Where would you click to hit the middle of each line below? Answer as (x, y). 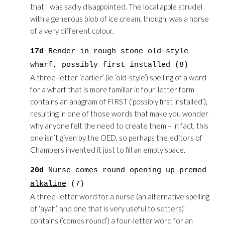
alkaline (48, 184)
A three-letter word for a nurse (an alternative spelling (120, 196)
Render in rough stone (96, 51)
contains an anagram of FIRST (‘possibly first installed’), (119, 101)
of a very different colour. (72, 31)
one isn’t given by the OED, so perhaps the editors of (116, 138)
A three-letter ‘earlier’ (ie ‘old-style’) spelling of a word (118, 77)
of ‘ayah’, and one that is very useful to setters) (107, 208)
